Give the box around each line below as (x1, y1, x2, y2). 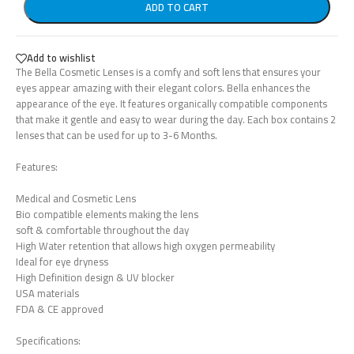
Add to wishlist (27, 48, 96, 68)
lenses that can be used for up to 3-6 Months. (16, 125, 217, 145)
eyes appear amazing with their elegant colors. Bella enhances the (16, 77, 311, 97)
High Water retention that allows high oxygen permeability (16, 235, 275, 255)
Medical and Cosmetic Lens (16, 188, 136, 208)
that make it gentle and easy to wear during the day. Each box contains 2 (16, 109, 336, 129)
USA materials (16, 283, 79, 303)
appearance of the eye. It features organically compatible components (16, 93, 327, 113)
